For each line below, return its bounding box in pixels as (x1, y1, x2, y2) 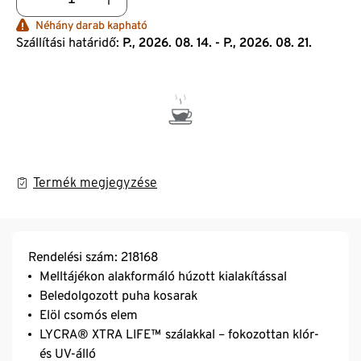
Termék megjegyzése (33, 174, 157, 190)
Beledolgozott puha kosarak (39, 287, 197, 303)
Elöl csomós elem (39, 306, 138, 322)
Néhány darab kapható (35, 18, 147, 31)
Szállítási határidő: (16, 34, 119, 50)
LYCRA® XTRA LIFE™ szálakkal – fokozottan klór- (39, 326, 319, 342)
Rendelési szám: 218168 (28, 248, 158, 264)
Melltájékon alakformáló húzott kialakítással (39, 268, 287, 284)
